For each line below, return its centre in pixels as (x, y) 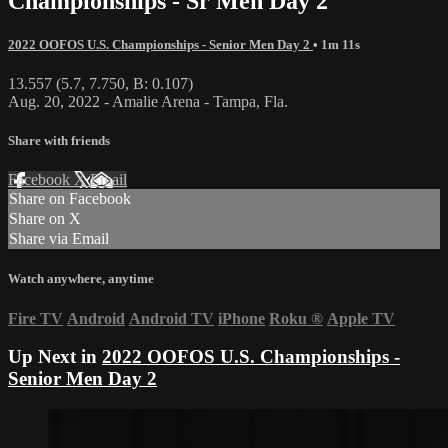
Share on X (45, 219)
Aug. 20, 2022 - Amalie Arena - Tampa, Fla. (148, 101)
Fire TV (35, 318)
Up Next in (55, 357)
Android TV (171, 318)
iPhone (241, 318)
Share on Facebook (70, 199)
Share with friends (59, 141)
